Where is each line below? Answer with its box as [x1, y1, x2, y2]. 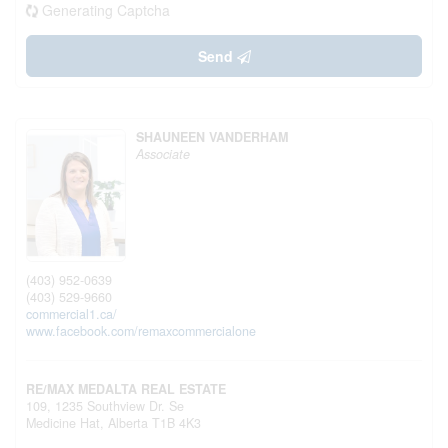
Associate [136, 145, 190, 163]
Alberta [108, 413, 148, 432]
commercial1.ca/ [26, 304, 117, 323]
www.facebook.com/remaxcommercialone [26, 321, 256, 340]
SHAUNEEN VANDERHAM [136, 128, 288, 146]
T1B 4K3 [152, 413, 201, 432]
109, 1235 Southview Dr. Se [26, 396, 184, 415]
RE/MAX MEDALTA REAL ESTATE [26, 379, 226, 398]
